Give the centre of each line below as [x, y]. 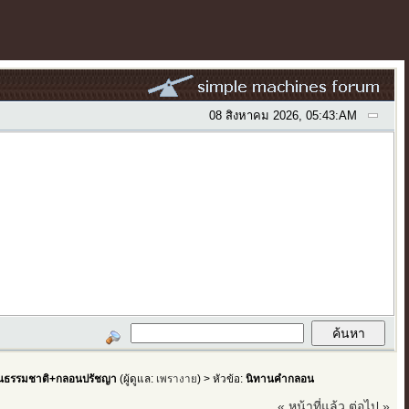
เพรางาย [177, 378]
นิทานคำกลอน [280, 378]
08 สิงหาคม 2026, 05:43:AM [283, 115]
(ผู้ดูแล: [137, 378]
